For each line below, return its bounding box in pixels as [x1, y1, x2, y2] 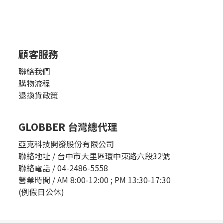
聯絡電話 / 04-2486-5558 [18, 161, 108, 174]
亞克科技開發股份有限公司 [18, 137, 114, 150]
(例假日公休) [18, 185, 64, 198]
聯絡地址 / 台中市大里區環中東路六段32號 [18, 149, 170, 162]
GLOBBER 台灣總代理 [18, 119, 117, 134]
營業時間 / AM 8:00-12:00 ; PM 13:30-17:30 [18, 173, 171, 186]
